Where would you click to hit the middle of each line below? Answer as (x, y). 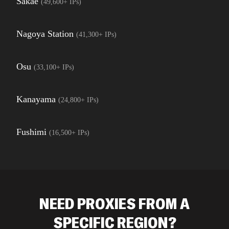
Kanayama (36, 99)
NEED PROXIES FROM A (114, 203)
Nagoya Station (45, 34)
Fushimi (31, 132)
